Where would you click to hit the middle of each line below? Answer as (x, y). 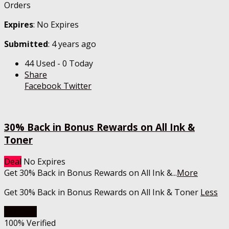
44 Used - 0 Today (59, 64)
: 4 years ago (72, 44)
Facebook (43, 86)
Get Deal (20, 211)
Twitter (76, 86)
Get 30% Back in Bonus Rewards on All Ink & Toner (102, 192)
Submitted (26, 44)
